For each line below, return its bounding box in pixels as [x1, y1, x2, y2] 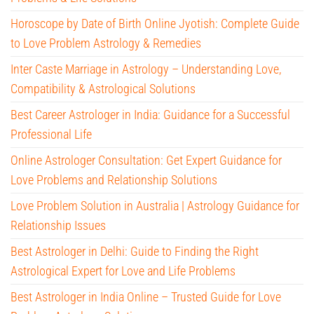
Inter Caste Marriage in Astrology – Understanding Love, [11, 61, 281, 76]
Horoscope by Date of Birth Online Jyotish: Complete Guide [11, 15, 299, 31]
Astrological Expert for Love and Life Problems [11, 263, 235, 278]
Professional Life [11, 126, 92, 142]
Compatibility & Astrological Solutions [11, 81, 196, 96]
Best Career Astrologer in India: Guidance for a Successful [11, 107, 290, 122]
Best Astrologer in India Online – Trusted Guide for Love [11, 289, 281, 304]
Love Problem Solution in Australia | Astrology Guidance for [11, 198, 299, 213]
